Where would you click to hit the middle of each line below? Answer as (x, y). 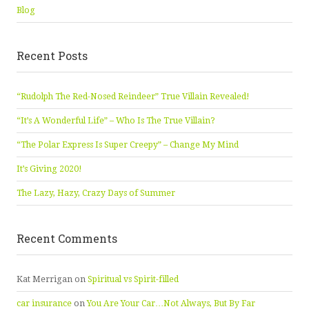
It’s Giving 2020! (49, 169)
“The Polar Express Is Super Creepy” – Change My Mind (128, 144)
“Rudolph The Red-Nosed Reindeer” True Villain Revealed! (133, 96)
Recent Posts (52, 55)
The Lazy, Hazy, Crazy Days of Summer (96, 193)
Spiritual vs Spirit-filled (133, 279)
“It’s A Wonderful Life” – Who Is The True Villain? (116, 120)
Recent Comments (67, 238)
